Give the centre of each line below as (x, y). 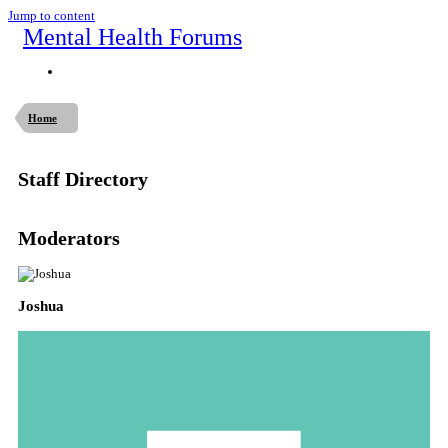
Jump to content (51, 15)
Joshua (41, 306)
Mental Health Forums (132, 37)
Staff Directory (83, 179)
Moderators (69, 238)
